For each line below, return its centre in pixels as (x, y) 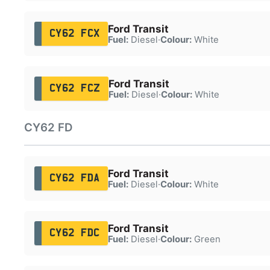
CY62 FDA (74, 178)
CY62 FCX (74, 33)
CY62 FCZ (75, 88)
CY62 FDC (74, 233)
